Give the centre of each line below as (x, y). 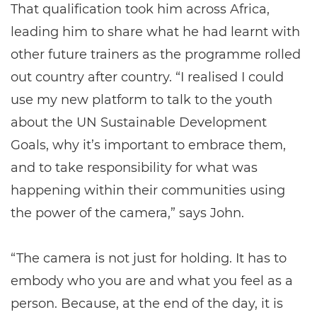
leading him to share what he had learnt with (155, 32)
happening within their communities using (148, 191)
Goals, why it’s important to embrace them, (148, 145)
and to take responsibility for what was (134, 168)
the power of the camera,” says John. (127, 213)
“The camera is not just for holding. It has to (149, 259)
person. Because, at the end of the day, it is (147, 304)
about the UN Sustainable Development (139, 123)
